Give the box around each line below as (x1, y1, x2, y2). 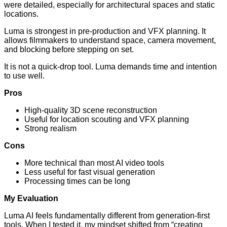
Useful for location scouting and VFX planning (24, 115, 189, 124)
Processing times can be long (24, 177, 130, 186)
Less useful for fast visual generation (24, 168, 155, 177)
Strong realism (24, 124, 77, 133)
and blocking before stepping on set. (4, 45, 134, 54)
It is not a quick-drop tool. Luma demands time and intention (4, 62, 217, 71)
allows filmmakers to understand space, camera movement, (4, 36, 216, 45)
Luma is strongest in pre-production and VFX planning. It (4, 27, 206, 36)
